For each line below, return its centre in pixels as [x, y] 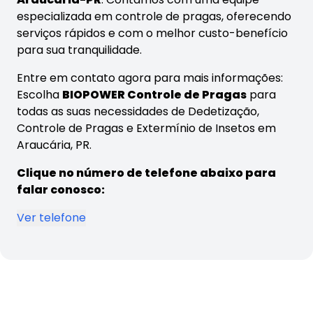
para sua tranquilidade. [79, 50]
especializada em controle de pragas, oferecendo [154, 17]
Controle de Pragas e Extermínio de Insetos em [146, 129]
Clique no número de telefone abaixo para [146, 173]
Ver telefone [51, 218]
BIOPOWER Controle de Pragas [154, 95]
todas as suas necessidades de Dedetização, [138, 112]
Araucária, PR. [54, 145]
